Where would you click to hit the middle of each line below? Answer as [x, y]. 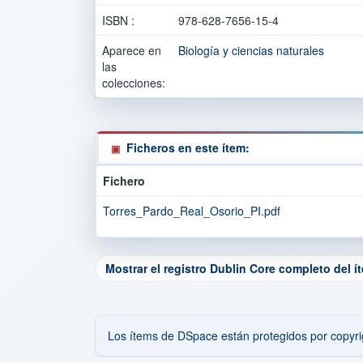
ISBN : [120, 20]
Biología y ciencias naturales [251, 50]
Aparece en [132, 50]
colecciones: [134, 83]
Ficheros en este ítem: [188, 147]
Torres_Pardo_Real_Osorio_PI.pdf [192, 211]
